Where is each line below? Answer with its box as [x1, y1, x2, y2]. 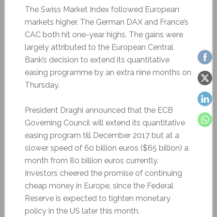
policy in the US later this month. [24, 206, 139, 216]
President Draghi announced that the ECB [24, 105, 173, 115]
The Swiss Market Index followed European [24, 4, 179, 14]
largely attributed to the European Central [24, 42, 173, 52]
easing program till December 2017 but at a [24, 130, 179, 140]
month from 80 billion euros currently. [24, 155, 158, 165]
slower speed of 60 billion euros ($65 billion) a [24, 143, 188, 153]
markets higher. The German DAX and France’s [24, 17, 188, 27]
